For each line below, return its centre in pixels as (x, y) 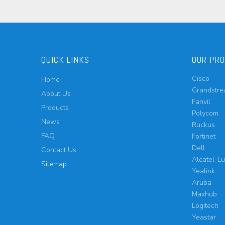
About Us (56, 94)
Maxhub (204, 194)
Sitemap (54, 164)
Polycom (205, 113)
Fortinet (204, 136)
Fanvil (201, 102)
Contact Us (59, 150)
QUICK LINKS (65, 60)
